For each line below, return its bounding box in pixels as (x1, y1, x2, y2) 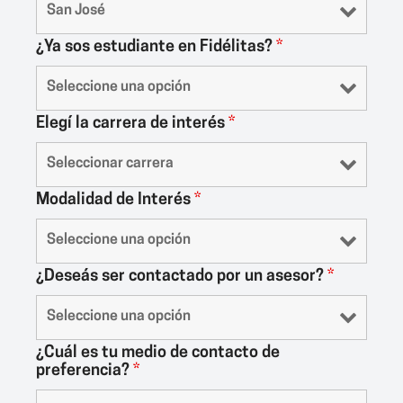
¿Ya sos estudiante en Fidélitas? (36, 38, 276, 56)
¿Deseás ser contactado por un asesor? (36, 267, 327, 285)
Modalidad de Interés (36, 191, 194, 209)
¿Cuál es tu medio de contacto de (36, 344, 280, 362)
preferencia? (36, 362, 133, 380)
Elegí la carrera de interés (36, 114, 228, 132)
